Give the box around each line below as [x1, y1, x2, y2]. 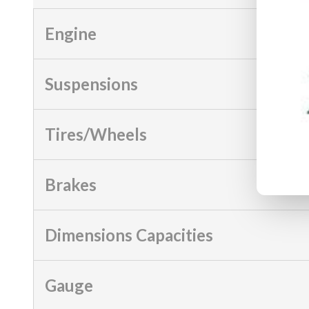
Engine [45, 23, 97, 43]
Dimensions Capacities [45, 224, 213, 245]
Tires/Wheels [45, 123, 147, 144]
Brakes [45, 174, 97, 195]
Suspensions [45, 73, 138, 94]
